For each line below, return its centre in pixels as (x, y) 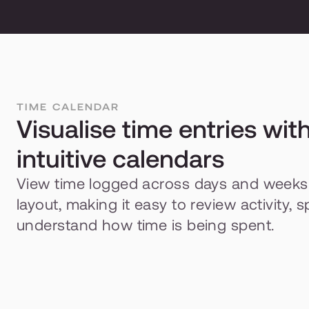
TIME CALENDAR (68, 107)
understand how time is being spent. (146, 225)
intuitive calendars (120, 159)
